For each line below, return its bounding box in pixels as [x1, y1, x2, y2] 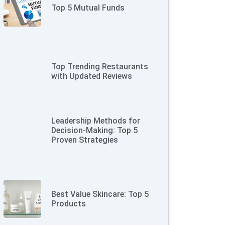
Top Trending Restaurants [51, 62, 149, 72]
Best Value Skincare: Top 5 [51, 189, 149, 199]
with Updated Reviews [51, 71, 133, 81]
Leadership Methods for [51, 116, 141, 126]
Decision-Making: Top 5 [51, 126, 138, 136]
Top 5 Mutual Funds [51, 3, 125, 13]
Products [51, 199, 86, 209]
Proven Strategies [51, 135, 119, 145]
